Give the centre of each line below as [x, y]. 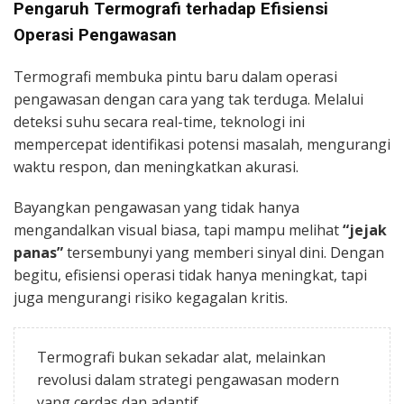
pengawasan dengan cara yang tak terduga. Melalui [188, 99]
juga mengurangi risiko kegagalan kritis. [151, 297]
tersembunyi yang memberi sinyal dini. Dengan [224, 252]
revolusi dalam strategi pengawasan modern [188, 379]
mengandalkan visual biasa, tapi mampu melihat [178, 230]
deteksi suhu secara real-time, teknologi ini [159, 121]
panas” [38, 252]
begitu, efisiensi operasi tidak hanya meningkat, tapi [190, 275]
